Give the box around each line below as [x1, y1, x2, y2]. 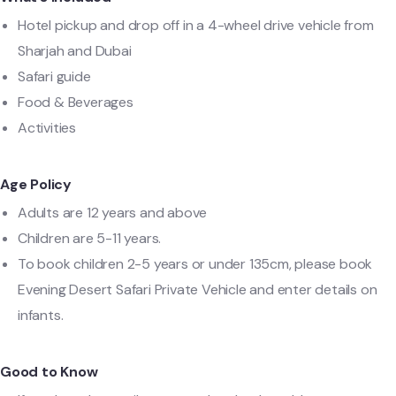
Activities [18, 118, 76, 137]
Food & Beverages [18, 93, 133, 111]
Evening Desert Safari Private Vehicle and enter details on [18, 280, 377, 299]
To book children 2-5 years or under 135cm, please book [18, 255, 373, 273]
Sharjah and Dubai [18, 42, 132, 60]
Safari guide [18, 67, 91, 86]
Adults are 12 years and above [18, 203, 208, 222]
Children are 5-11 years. [18, 229, 164, 247]
